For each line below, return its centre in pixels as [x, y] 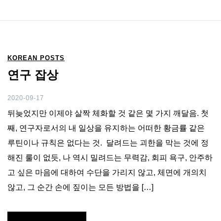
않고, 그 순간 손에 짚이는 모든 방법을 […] [80, 187]
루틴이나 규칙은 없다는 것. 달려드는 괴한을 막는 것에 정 [108, 143]
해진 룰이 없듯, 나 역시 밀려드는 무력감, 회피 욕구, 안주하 [110, 157]
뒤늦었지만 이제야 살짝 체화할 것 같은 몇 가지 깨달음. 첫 [108, 113]
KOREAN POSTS [36, 58]
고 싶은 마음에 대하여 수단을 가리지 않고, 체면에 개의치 [107, 172]
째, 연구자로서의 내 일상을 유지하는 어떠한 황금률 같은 [106, 128]
